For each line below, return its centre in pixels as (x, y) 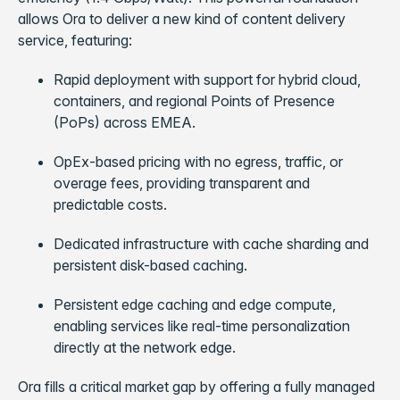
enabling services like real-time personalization (202, 326)
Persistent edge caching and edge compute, (195, 304)
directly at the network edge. (145, 347)
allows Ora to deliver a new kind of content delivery (182, 19)
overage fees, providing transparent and (182, 183)
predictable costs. (110, 204)
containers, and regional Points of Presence (194, 101)
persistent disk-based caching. (150, 265)
